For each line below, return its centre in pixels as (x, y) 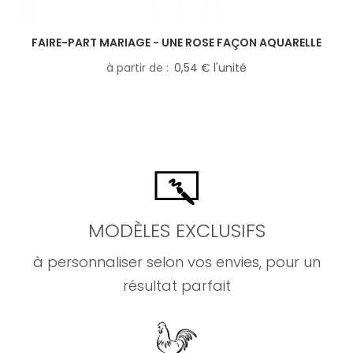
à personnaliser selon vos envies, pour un (176, 262)
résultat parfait (176, 286)
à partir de (136, 68)
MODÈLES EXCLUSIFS (176, 231)
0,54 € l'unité (210, 68)
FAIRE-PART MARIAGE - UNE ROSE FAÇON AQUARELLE (176, 43)
